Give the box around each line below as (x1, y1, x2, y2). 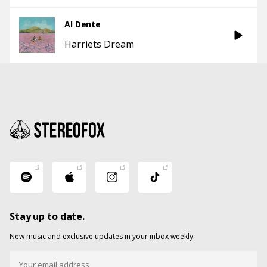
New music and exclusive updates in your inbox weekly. (10, 231, 195, 241)
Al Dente (64, 18, 101, 30)
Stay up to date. (10, 209, 85, 223)
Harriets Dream (64, 37, 134, 51)
